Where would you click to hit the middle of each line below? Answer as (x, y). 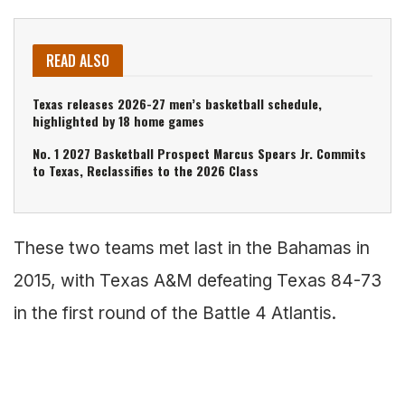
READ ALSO (78, 61)
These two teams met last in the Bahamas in (192, 248)
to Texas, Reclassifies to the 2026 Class (146, 171)
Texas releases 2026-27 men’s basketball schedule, (177, 104)
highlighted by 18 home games (118, 121)
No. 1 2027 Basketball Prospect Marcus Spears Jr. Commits (199, 154)
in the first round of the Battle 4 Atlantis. (175, 313)
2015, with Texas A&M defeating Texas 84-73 (198, 281)
